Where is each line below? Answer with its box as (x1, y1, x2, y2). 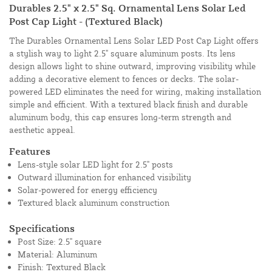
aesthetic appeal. (9, 124, 75, 135)
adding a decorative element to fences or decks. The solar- (9, 73, 239, 84)
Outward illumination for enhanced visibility (18, 172, 191, 183)
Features (9, 145, 50, 158)
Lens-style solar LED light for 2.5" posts (18, 159, 173, 170)
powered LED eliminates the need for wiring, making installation (9, 86, 261, 97)
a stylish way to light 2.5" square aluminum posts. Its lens (9, 48, 236, 59)
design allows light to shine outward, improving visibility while (9, 61, 256, 72)
